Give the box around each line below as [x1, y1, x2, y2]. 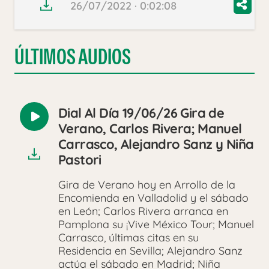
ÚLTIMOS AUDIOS [14, 43, 131, 71]
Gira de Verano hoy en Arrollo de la [58, 178, 235, 192]
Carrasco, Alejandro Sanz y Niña [58, 136, 254, 153]
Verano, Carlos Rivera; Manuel [58, 120, 242, 138]
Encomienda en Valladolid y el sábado [58, 191, 249, 205]
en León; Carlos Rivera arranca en [58, 204, 228, 219]
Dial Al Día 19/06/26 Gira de [58, 104, 225, 122]
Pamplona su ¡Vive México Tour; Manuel [58, 217, 254, 232]
